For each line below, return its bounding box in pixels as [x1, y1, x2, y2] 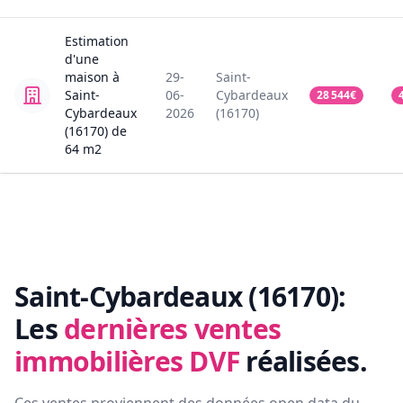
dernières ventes [64, 310, 281, 348]
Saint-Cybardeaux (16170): [14, 278, 346, 316]
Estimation [65, 32, 129, 50]
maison [65, 68, 109, 86]
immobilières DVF [14, 343, 239, 381]
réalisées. [246, 343, 367, 381]
